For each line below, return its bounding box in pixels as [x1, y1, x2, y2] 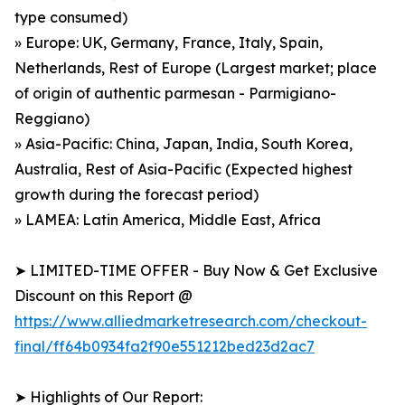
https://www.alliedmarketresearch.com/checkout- [14, 312, 367, 331]
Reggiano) [14, 109, 89, 128]
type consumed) [14, 8, 127, 27]
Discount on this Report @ [14, 287, 193, 306]
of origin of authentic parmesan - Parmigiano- [14, 84, 336, 103]
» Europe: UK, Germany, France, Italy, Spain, [14, 33, 323, 52]
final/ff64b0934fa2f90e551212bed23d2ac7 [14, 337, 315, 356]
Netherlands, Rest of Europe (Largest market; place [14, 59, 377, 78]
